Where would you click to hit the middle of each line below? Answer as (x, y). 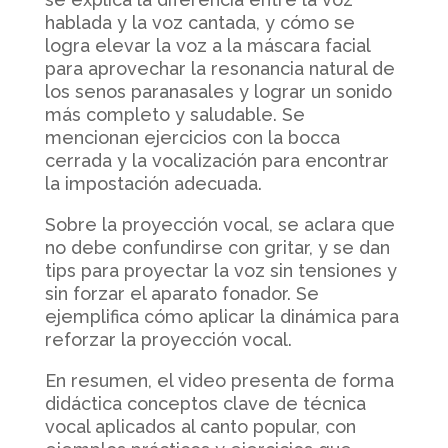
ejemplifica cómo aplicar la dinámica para (221, 316)
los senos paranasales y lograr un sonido (218, 91)
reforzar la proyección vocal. (168, 339)
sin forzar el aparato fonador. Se (181, 293)
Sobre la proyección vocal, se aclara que (219, 224)
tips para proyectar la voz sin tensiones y (220, 270)
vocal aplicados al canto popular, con (200, 426)
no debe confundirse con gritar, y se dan (217, 247)
